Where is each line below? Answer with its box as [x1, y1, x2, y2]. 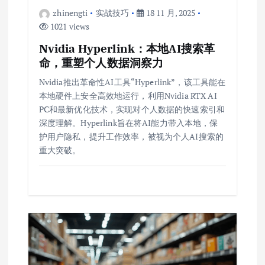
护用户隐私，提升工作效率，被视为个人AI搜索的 [38, 131, 224, 143]
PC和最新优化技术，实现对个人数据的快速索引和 [38, 104, 225, 115]
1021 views [48, 21, 90, 33]
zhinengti [53, 7, 88, 19]
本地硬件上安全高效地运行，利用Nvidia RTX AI [38, 90, 217, 102]
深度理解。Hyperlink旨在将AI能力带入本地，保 [38, 117, 218, 129]
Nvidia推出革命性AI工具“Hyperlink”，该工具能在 [38, 76, 226, 88]
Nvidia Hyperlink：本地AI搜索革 [38, 41, 215, 56]
